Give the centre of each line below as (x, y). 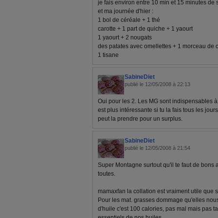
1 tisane (108, 55)
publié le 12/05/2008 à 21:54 (157, 148)
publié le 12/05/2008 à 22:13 (157, 84)
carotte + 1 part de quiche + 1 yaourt (145, 29)
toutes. (107, 174)
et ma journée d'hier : (126, 11)
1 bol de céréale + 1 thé (129, 20)
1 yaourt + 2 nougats (125, 37)
